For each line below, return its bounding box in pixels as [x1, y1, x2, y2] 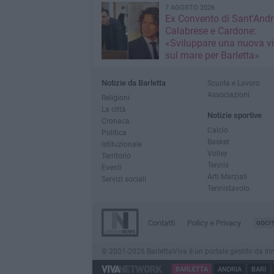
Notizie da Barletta [101, 78, 166, 88]
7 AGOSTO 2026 [165, 4, 215, 12]
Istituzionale [101, 139, 142, 149]
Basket [207, 137, 229, 147]
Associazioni [207, 90, 250, 100]
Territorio [101, 151, 131, 161]
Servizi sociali [101, 174, 146, 184]
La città [101, 105, 126, 114]
